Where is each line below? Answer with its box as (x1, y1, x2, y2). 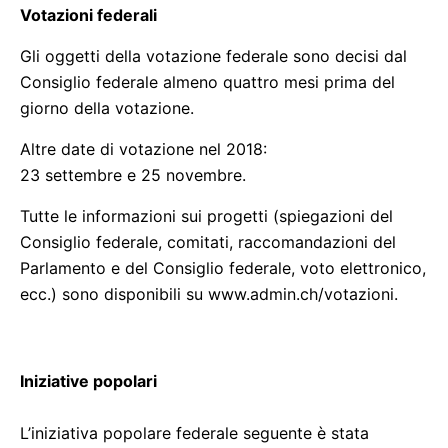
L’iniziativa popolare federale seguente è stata (20, 423, 369, 443)
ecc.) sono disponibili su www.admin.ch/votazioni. (20, 284, 398, 304)
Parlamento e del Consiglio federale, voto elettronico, (20, 258, 426, 278)
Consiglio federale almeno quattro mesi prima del (20, 72, 395, 92)
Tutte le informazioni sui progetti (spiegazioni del (20, 206, 393, 226)
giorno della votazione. (20, 98, 194, 118)
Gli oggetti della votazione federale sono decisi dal (20, 46, 407, 66)
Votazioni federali (20, 5, 157, 25)
